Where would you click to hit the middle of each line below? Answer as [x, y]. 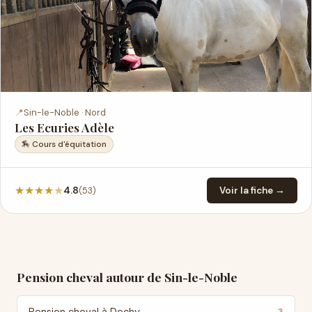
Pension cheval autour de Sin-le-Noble [127, 277]
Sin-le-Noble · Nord [65, 112]
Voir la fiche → [252, 190]
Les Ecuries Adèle [64, 127]
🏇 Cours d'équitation [64, 144]
